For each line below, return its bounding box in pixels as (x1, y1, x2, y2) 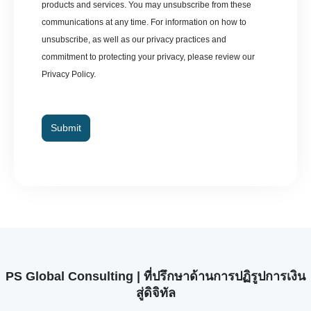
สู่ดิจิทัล (135, 285, 176, 300)
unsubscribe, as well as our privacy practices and (42, 34, 226, 44)
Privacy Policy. (42, 69, 96, 79)
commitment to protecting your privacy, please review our (42, 51, 255, 62)
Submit (51, 121, 81, 133)
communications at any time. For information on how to (42, 17, 246, 27)
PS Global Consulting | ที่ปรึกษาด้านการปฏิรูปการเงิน (6, 269, 305, 283)
